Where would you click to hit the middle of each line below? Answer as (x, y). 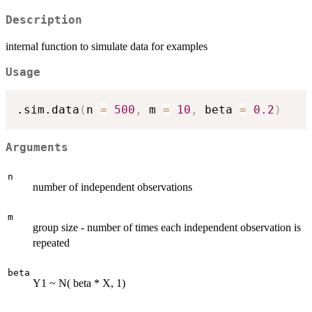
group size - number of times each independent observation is (167, 227)
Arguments (37, 147)
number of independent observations (112, 187)
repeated (51, 242)
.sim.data (48, 110)
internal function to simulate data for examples (107, 46)
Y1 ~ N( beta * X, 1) (79, 283)
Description (44, 20)
